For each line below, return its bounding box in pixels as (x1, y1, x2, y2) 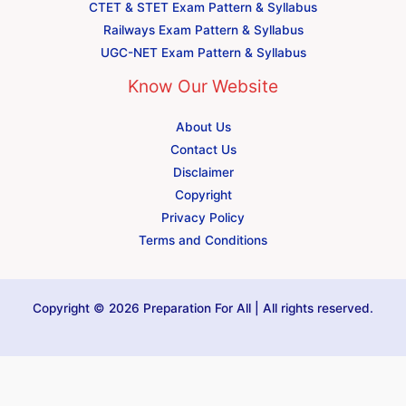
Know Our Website (128, 74, 278, 97)
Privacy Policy (161, 209, 245, 225)
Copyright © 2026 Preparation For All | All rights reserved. (33, 300, 373, 315)
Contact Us (169, 141, 237, 157)
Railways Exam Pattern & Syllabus (102, 22, 304, 37)
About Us (175, 119, 231, 134)
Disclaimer (172, 164, 234, 179)
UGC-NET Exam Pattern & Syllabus (100, 44, 306, 60)
